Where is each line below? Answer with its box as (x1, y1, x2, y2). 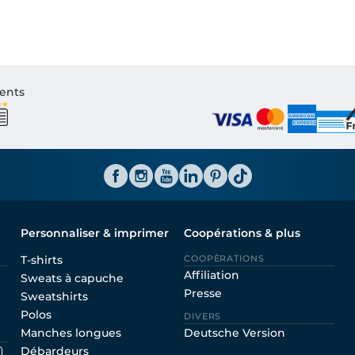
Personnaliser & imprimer (21, 226, 169, 240)
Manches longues (21, 326, 121, 340)
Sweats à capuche (21, 271, 124, 285)
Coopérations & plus (184, 226, 300, 240)
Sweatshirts (21, 289, 88, 303)
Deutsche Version (184, 326, 285, 340)
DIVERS (184, 311, 222, 322)
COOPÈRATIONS (184, 253, 265, 264)
